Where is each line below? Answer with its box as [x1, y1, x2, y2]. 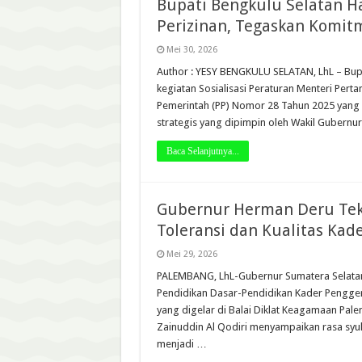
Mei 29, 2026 [166, 249, 217, 259]
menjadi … [156, 338, 207, 350]
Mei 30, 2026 [166, 44, 217, 55]
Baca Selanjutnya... [166, 145, 239, 157]
